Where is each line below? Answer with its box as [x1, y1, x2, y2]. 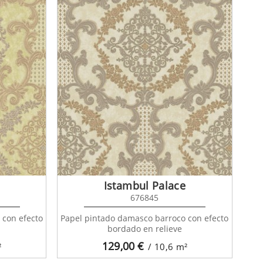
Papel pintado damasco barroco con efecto [60, 212, 229, 224]
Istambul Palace [103, 178, 186, 193]
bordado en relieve [107, 222, 182, 234]
